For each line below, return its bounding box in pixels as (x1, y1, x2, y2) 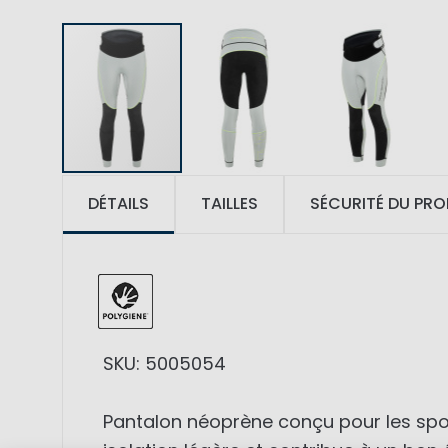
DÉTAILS (88, 192, 149, 216)
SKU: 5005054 (103, 351, 226, 377)
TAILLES (201, 192, 258, 216)
